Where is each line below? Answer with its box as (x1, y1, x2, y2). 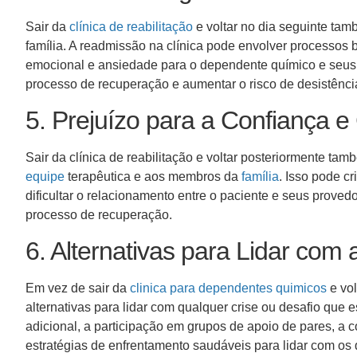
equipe (25, 170, 65, 184)
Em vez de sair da (25, 281, 130, 296)
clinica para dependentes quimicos (130, 281, 327, 296)
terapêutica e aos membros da (65, 170, 241, 184)
